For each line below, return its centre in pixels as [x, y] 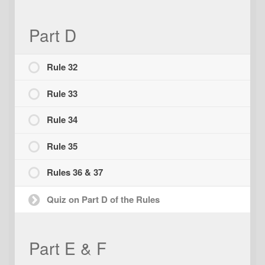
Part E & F [68, 248]
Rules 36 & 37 [75, 172]
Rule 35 [62, 146]
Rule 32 [62, 67]
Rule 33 [62, 93]
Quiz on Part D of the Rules [104, 199]
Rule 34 [62, 120]
